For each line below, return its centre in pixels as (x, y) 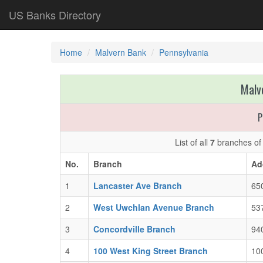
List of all (192, 142)
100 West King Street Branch (151, 251)
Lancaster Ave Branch (138, 186)
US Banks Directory (55, 15)
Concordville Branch (134, 229)
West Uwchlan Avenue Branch (154, 207)
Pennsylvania (184, 52)
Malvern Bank (121, 52)
